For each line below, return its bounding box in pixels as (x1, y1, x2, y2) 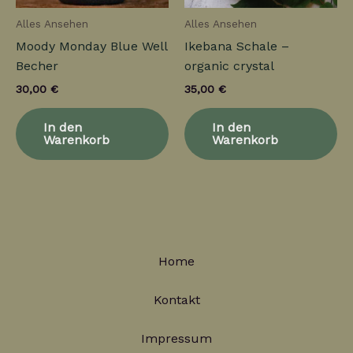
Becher (16, 58, 58, 74)
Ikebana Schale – (184, 39, 289, 54)
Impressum (141, 331, 212, 347)
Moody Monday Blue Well (16, 39, 167, 54)
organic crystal (184, 58, 274, 74)
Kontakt (153, 292, 200, 308)
